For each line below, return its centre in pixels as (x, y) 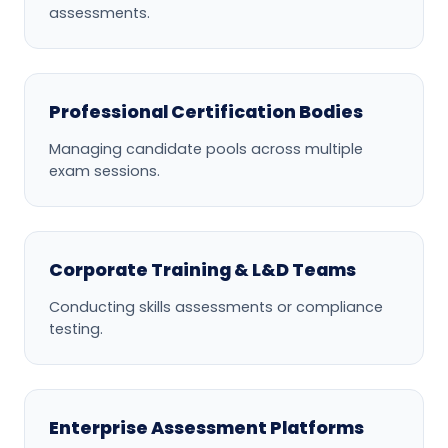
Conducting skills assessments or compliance (216, 307)
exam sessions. (104, 171)
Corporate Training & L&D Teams (202, 270)
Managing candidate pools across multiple (206, 149)
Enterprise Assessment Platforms (206, 428)
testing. (76, 329)
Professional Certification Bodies (206, 112)
